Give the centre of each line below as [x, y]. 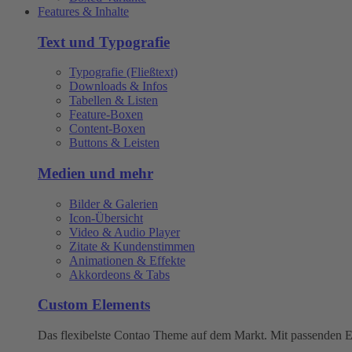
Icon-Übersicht [106, 218]
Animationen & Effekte [127, 260]
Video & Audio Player [125, 232]
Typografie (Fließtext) [123, 72]
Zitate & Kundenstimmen [132, 246]
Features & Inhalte [83, 11]
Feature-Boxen [106, 115]
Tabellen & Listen [114, 101]
